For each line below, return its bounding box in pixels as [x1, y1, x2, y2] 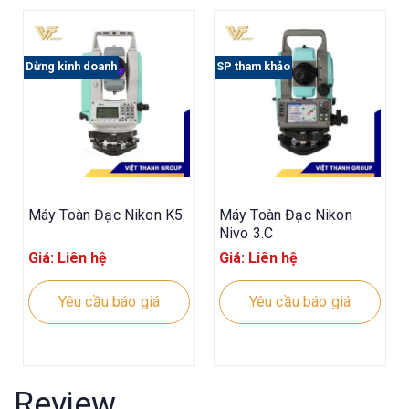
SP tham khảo [215, 59, 290, 74]
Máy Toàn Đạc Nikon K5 [27, 205, 184, 224]
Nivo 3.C [218, 224, 274, 242]
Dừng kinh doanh [25, 59, 117, 74]
